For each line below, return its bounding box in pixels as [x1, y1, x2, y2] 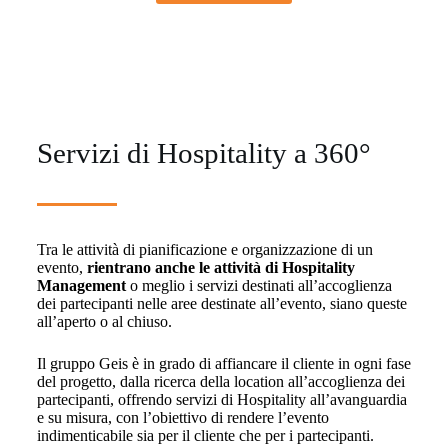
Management [36, 277, 126, 295]
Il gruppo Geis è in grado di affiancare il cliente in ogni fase [36, 355, 411, 373]
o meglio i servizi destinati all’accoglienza [125, 277, 392, 295]
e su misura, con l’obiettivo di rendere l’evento [36, 409, 329, 427]
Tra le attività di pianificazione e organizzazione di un [36, 241, 373, 259]
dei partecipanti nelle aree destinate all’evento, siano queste [36, 295, 407, 313]
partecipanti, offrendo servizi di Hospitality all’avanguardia [36, 391, 407, 409]
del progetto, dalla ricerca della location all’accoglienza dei [36, 373, 405, 391]
